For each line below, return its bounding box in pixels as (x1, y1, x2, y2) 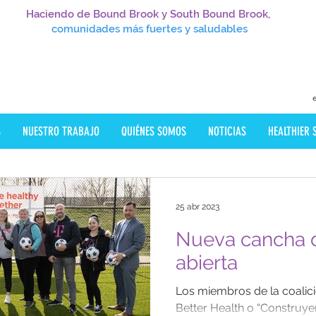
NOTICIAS (208, 124, 246, 138)
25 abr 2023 (176, 202, 219, 212)
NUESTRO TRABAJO (23, 124, 99, 138)
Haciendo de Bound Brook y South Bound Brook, (26, 8, 270, 20)
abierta (176, 251, 238, 274)
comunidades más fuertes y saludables (51, 23, 248, 35)
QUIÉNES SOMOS (121, 124, 186, 138)
